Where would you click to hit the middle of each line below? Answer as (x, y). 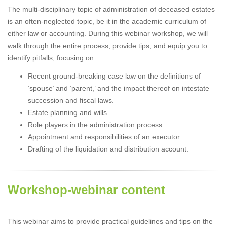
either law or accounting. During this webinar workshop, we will (108, 33)
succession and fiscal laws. (71, 100)
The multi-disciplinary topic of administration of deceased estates (111, 9)
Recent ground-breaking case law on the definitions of (114, 76)
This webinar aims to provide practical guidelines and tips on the (110, 221)
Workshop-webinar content (86, 190)
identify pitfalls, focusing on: (52, 58)
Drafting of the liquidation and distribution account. (108, 149)
